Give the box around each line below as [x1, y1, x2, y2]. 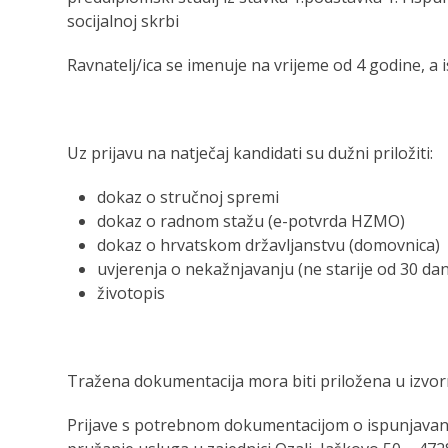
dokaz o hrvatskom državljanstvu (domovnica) [97, 234, 441, 256]
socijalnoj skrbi [67, 10, 180, 32]
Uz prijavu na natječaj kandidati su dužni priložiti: [67, 142, 434, 164]
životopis [97, 282, 166, 304]
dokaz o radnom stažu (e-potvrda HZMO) [97, 210, 406, 232]
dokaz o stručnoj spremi [97, 186, 280, 208]
